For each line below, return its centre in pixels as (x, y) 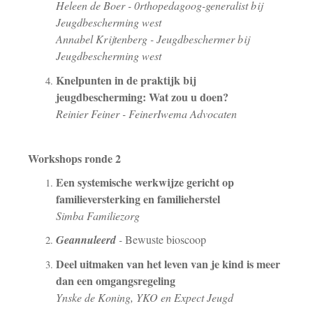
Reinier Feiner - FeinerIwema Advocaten (146, 113)
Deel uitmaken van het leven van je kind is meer (168, 263)
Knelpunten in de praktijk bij (126, 80)
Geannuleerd (86, 240)
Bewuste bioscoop (166, 240)
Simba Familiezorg (98, 215)
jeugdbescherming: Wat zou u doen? (142, 96)
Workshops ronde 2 (74, 158)
